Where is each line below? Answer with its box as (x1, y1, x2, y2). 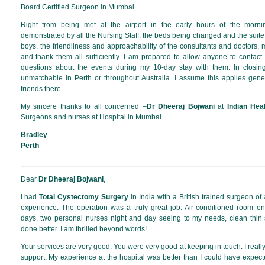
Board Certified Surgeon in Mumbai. (20, 3, 136, 12)
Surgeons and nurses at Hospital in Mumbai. (20, 113, 163, 122)
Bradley (20, 131, 47, 140)
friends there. (20, 85, 63, 93)
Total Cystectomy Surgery (37, 192, 129, 201)
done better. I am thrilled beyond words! (20, 224, 148, 233)
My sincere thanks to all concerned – (20, 102, 147, 111)
